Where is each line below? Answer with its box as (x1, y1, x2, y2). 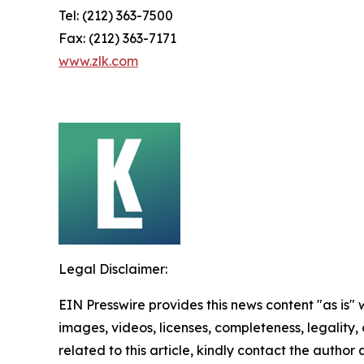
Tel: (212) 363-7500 (58, 6, 173, 24)
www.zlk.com (58, 52, 138, 69)
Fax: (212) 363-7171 (58, 29, 176, 46)
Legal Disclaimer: (58, 260, 167, 277)
